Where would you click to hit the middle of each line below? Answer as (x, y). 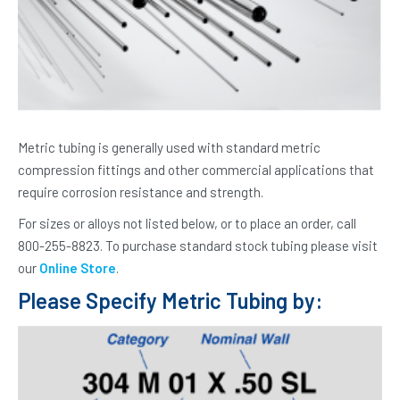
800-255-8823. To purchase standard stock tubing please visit (198, 246)
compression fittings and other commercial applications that (196, 170)
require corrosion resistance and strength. (141, 192)
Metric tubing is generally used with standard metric (169, 148)
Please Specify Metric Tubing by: (170, 301)
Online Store (78, 268)
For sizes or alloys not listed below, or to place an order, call (187, 224)
